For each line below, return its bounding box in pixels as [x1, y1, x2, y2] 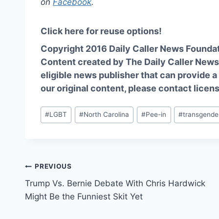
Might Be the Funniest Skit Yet [25, 191, 143, 201]
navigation [24, 181, 94, 198]
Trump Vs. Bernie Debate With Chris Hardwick [25, 178, 205, 188]
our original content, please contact [41, 83, 194, 94]
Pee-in [146, 110, 167, 119]
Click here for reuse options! [41, 26, 162, 37]
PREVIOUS [35, 162, 72, 171]
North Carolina [84, 110, 130, 119]
